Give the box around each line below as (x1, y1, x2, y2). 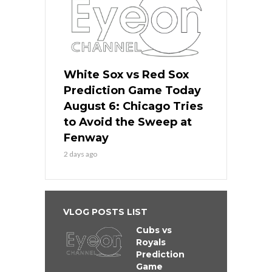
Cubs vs (136, 224, 172, 236)
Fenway (64, 131, 109, 144)
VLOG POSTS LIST (63, 206, 148, 217)
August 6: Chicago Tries (64, 99, 203, 113)
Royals (136, 236, 166, 248)
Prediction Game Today (64, 83, 201, 97)
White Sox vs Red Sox (64, 67, 189, 81)
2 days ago (64, 149, 97, 158)
